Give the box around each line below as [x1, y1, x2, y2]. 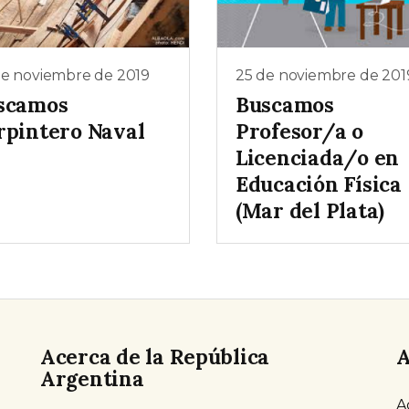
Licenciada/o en [236, 144, 400, 172]
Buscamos [236, 91, 334, 119]
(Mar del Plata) [236, 197, 384, 225]
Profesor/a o [236, 118, 363, 145]
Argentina [40, 364, 144, 392]
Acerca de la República [40, 342, 270, 370]
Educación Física [236, 171, 402, 198]
